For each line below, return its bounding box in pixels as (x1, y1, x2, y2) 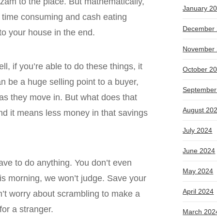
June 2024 (183, 147, 216, 155)
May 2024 (183, 167, 214, 175)
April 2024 (183, 187, 214, 196)
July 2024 (183, 126, 213, 135)
